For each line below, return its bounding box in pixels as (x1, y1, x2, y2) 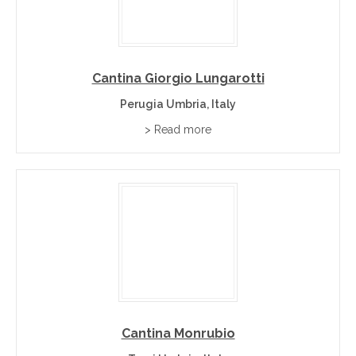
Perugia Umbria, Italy (120, 98, 236, 110)
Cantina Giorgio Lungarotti (91, 71, 265, 86)
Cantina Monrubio (121, 326, 235, 341)
